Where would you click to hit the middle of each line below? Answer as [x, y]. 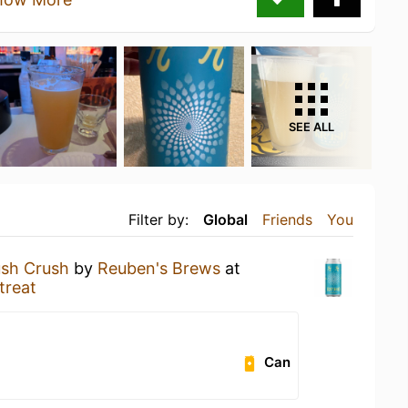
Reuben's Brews [159, 268]
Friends [287, 219]
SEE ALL [311, 127]
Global [225, 219]
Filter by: [158, 219]
